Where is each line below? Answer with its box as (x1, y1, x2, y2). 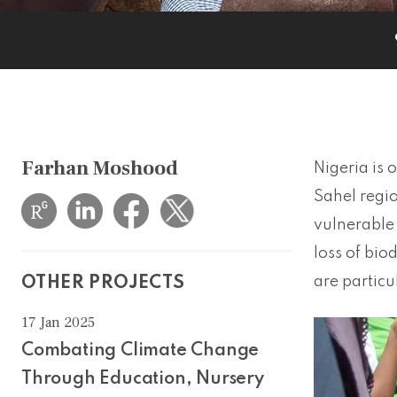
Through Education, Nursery (21, 370, 264, 388)
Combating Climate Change (21, 341, 260, 360)
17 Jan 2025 (21, 313, 95, 331)
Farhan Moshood (21, 154, 178, 182)
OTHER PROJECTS (21, 274, 185, 292)
